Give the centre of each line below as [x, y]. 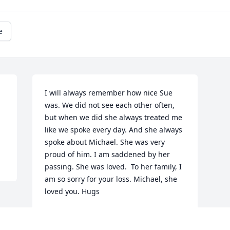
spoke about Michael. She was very [105, 142]
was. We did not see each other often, [110, 105]
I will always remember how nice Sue [109, 93]
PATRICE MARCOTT [78, 215]
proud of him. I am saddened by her [108, 155]
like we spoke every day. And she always [114, 130]
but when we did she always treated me [114, 118]
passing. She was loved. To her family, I [113, 167]
